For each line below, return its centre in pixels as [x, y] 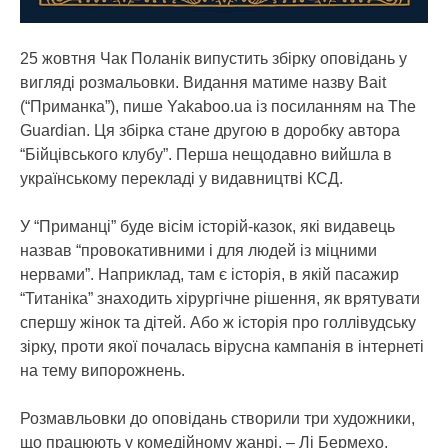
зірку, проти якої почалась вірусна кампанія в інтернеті [222, 346]
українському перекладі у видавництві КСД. [181, 178]
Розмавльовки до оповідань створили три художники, [217, 418]
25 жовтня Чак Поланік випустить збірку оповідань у [213, 58]
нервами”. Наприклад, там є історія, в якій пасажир [209, 274]
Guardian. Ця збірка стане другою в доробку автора [210, 130]
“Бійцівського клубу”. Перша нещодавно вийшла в [206, 154]
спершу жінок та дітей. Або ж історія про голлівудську [218, 322]
